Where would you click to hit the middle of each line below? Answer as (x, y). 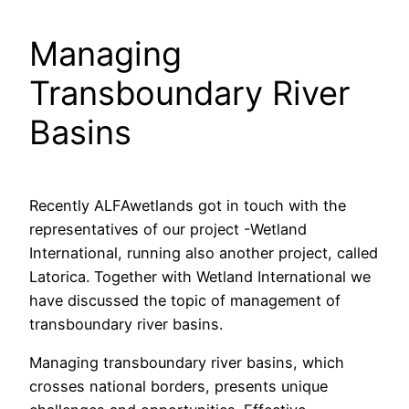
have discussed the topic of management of (185, 300)
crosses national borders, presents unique (178, 387)
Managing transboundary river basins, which (187, 363)
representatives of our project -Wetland (168, 229)
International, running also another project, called (204, 252)
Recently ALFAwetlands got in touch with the (188, 205)
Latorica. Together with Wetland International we (200, 276)
